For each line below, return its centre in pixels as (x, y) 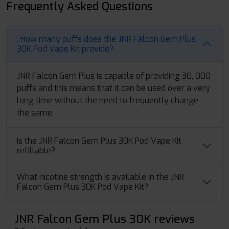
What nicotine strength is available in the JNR (100, 177)
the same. (35, 113)
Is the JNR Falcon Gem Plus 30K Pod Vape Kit (99, 141)
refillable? (36, 151)
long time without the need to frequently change (108, 100)
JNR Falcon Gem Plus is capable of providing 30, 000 (114, 76)
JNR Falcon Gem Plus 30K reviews (105, 219)
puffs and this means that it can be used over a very (113, 88)
